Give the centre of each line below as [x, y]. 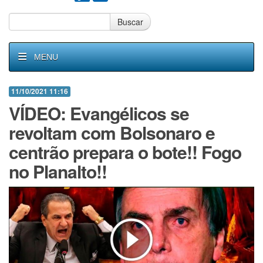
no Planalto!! [58, 171]
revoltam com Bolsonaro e [112, 132]
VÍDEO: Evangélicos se [99, 113]
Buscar [130, 22]
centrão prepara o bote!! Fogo [125, 152]
